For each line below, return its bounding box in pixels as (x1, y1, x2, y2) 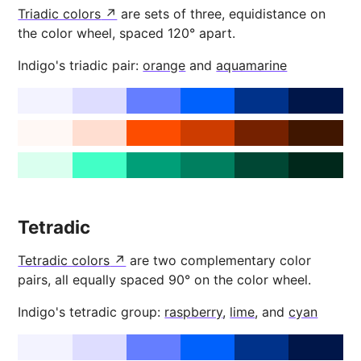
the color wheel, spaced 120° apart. (18, 25, 236, 41)
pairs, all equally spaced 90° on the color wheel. (18, 272, 312, 288)
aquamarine (216, 57, 288, 73)
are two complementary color (126, 252, 312, 268)
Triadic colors (18, 6, 102, 22)
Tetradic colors (18, 252, 110, 268)
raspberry (164, 304, 223, 320)
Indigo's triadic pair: (18, 57, 143, 73)
